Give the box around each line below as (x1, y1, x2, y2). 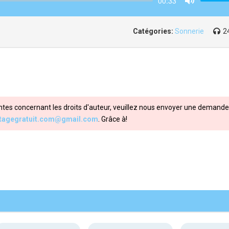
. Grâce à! (98, 115, 127, 123)
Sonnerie (175, 27, 204, 35)
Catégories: (133, 27, 173, 35)
